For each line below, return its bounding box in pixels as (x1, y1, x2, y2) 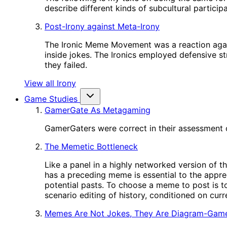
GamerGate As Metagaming (45, 105, 150, 115)
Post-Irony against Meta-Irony (45, 21, 160, 31)
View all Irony (24, 78, 76, 88)
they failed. (45, 60, 87, 70)
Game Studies (24, 94, 78, 104)
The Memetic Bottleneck (45, 141, 138, 152)
